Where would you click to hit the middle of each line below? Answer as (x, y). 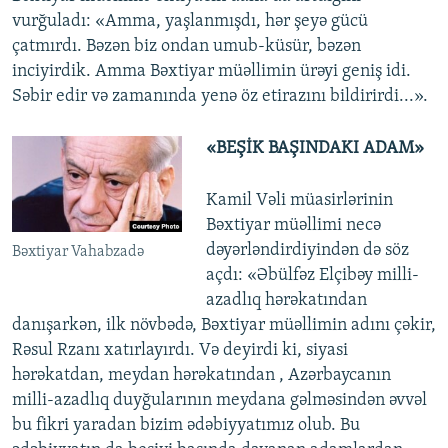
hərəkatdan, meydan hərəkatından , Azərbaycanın (201, 376)
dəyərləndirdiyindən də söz (307, 251)
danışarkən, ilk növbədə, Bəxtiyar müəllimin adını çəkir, (224, 326)
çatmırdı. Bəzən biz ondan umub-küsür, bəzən (186, 47)
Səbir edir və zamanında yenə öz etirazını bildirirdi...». (220, 97)
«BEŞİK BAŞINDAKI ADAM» (314, 149)
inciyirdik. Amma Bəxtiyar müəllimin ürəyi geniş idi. (211, 72)
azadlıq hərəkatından (286, 301)
